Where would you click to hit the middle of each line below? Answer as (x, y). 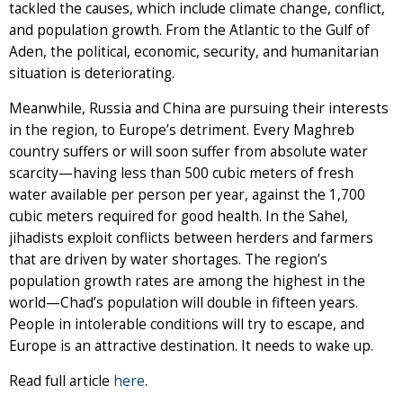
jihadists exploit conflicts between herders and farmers (191, 237)
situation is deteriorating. (92, 73)
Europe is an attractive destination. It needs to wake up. (191, 345)
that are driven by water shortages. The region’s (168, 259)
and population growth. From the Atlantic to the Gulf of (189, 30)
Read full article (61, 381)
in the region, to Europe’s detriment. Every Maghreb (182, 130)
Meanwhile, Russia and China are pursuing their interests (199, 108)
